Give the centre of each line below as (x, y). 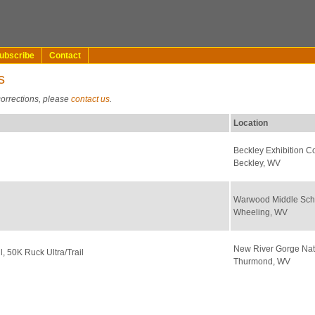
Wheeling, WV (261, 212)
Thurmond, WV (262, 262)
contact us (91, 99)
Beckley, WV (257, 163)
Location (251, 123)
